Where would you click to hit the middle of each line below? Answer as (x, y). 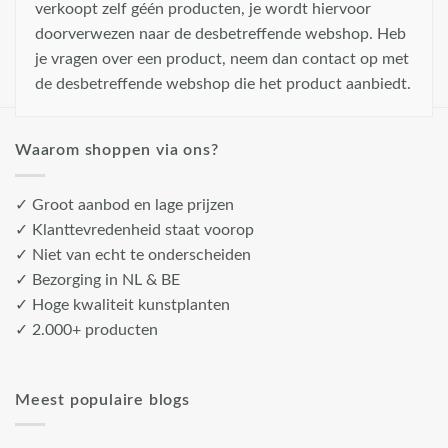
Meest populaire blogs (102, 399)
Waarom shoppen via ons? (117, 150)
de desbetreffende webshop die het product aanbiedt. (223, 84)
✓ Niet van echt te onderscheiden (133, 254)
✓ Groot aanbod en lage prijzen (124, 204)
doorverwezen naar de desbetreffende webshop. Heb (220, 34)
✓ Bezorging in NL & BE (97, 279)
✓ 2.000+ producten (86, 329)
